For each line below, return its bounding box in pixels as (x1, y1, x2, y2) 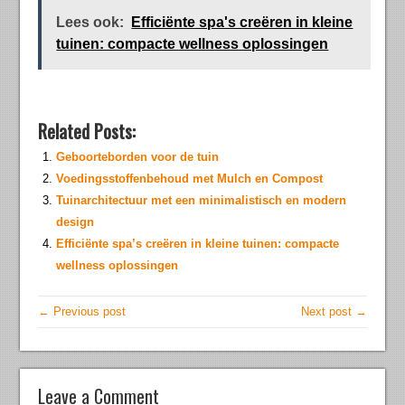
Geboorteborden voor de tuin (56, 150, 220, 165)
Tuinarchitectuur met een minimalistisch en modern (56, 193, 347, 208)
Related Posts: (38, 118, 137, 146)
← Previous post (38, 305, 127, 319)
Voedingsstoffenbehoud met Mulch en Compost (56, 172, 324, 186)
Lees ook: (56, 14, 125, 31)
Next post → (300, 305, 367, 319)
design (56, 215, 95, 230)
